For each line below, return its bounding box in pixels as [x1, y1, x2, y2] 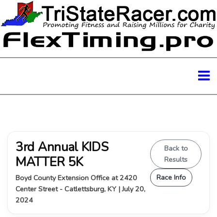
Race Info [156, 172, 186, 182]
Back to [164, 143, 188, 153]
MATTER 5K [15, 153, 83, 170]
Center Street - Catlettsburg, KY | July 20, [15, 184, 145, 194]
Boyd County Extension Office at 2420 [15, 172, 137, 183]
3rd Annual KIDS [15, 138, 108, 155]
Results [164, 154, 188, 164]
